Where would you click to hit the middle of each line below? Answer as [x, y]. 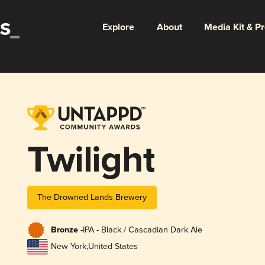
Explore [118, 27]
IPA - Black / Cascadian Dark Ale [142, 230]
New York [68, 247]
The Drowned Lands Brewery [92, 197]
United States [113, 247]
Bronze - [67, 230]
